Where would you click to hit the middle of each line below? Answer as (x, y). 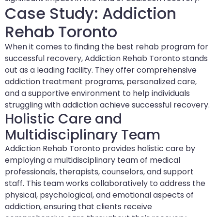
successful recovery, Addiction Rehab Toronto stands (106, 59)
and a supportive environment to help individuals (97, 93)
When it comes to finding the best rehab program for (107, 47)
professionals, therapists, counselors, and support (99, 172)
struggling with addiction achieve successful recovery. (107, 105)
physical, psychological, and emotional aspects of (99, 195)
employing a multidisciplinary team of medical (93, 160)
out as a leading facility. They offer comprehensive (101, 70)
